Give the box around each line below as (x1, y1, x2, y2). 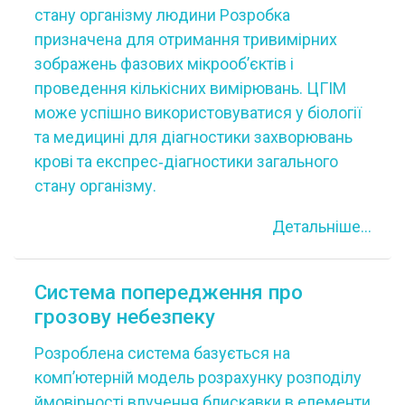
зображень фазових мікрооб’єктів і (33, 53, 294, 73)
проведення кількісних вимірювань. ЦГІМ (33, 78, 346, 98)
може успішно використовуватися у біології (33, 102, 362, 122)
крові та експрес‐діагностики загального (33, 151, 338, 171)
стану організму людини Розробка (33, 5, 290, 24)
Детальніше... (271, 216, 372, 236)
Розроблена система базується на (33, 344, 290, 363)
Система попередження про (33, 279, 303, 304)
